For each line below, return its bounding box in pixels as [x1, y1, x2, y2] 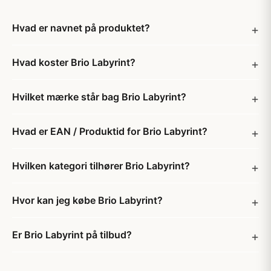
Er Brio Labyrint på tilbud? [12, 229, 132, 241]
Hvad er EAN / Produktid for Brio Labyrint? [12, 125, 207, 137]
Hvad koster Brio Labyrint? [12, 56, 135, 68]
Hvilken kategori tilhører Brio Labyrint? [12, 160, 190, 172]
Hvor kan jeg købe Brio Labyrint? [12, 194, 163, 206]
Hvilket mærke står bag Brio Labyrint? [12, 91, 186, 103]
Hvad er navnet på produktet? [12, 22, 150, 34]
